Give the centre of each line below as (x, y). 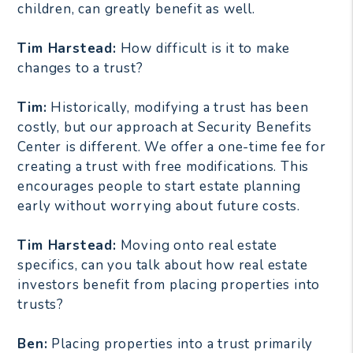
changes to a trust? (80, 68)
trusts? (41, 304)
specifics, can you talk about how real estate (163, 265)
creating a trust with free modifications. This (163, 166)
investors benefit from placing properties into (169, 284)
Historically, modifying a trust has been (178, 107)
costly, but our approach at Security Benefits (165, 127)
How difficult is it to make (203, 48)
